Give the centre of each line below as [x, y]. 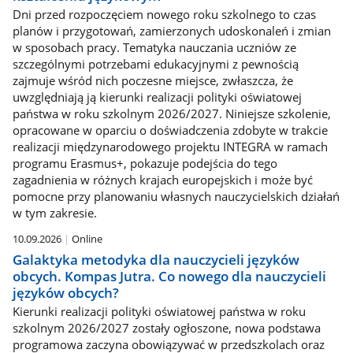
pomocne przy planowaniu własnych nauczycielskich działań [176, 197]
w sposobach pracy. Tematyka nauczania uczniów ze [154, 48]
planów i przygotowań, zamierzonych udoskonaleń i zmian [171, 31]
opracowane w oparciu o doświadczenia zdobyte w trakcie [170, 130]
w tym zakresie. [54, 213]
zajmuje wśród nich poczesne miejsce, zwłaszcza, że [152, 81]
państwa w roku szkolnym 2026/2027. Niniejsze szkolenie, [171, 114]
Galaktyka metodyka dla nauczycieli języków [156, 260]
